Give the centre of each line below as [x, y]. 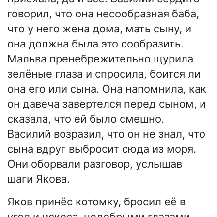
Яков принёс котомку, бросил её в [96, 202]
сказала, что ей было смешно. [86, 119]
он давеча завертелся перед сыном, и [107, 104]
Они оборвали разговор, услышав [95, 164]
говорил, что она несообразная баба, [103, 14]
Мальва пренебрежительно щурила [100, 59]
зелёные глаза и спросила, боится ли [104, 74]
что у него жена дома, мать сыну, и [99, 29]
